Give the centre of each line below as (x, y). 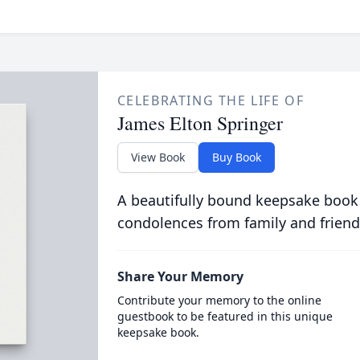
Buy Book (236, 157)
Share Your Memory (180, 276)
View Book (157, 157)
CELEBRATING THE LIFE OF (211, 100)
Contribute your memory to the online (219, 300)
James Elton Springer (200, 123)
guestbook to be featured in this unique (225, 316)
